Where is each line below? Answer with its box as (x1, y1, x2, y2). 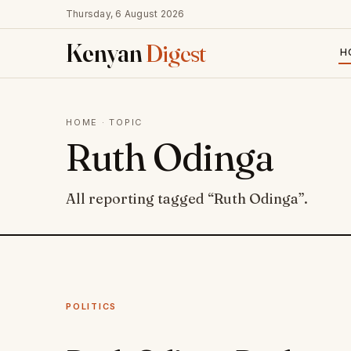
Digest (145, 38, 206, 68)
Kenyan (66, 38, 146, 68)
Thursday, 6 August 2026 (66, 8, 185, 20)
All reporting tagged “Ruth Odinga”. (66, 190, 308, 208)
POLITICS (66, 301, 118, 312)
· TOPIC (98, 117, 143, 128)
